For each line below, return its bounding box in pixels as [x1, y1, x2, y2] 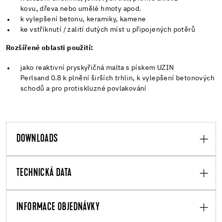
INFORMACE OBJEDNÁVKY [16, 202, 100, 213]
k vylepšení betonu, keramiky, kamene [20, 15, 146, 23]
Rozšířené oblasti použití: [6, 44, 94, 52]
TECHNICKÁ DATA [16, 167, 72, 179]
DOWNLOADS [16, 133, 58, 145]
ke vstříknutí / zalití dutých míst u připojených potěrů [20, 26, 196, 33]
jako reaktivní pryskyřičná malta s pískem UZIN [20, 64, 174, 71]
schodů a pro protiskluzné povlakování [20, 85, 147, 92]
